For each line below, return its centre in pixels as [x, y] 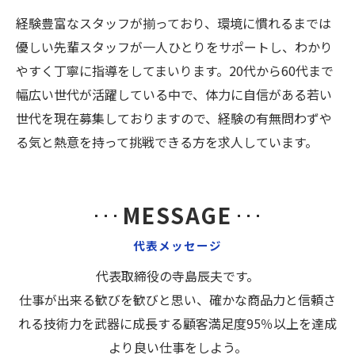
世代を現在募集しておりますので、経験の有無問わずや [174, 118]
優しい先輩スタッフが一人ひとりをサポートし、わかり [174, 47]
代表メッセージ [177, 245]
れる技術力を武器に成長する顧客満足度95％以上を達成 [177, 323]
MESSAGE [177, 215]
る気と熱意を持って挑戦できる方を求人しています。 [167, 142]
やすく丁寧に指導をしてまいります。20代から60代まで [175, 71]
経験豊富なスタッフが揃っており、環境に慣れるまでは [174, 23]
